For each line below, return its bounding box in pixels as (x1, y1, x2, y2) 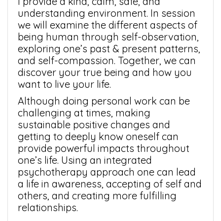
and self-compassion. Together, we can (18, 54, 196, 67)
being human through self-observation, (18, 31, 199, 43)
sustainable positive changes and (18, 118, 170, 131)
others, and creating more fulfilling (18, 189, 177, 202)
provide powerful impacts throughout (18, 142, 189, 155)
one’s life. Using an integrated (18, 154, 152, 167)
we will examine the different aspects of (18, 19, 197, 32)
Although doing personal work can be (18, 95, 190, 108)
